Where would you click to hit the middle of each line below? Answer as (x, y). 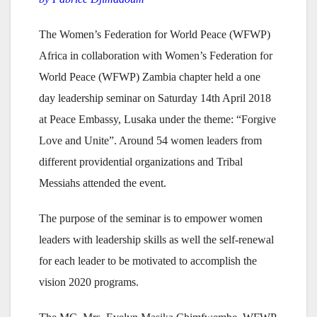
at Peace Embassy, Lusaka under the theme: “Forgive (157, 119)
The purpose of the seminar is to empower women (151, 218)
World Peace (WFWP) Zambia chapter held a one (150, 76)
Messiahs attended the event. (103, 183)
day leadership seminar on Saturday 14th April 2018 (155, 98)
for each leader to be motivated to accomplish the (148, 260)
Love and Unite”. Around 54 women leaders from (150, 140)
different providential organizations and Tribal (141, 161)
